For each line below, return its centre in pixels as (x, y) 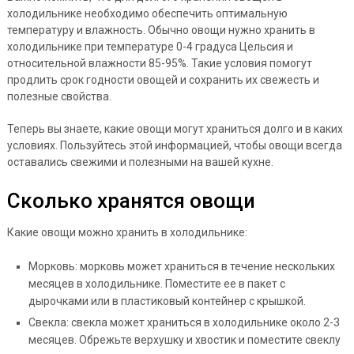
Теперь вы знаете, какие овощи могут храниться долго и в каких (175, 128)
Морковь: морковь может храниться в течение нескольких (181, 266)
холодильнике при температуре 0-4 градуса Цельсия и (150, 46)
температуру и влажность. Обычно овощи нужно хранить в (161, 30)
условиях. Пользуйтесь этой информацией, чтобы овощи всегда (174, 145)
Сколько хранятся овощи (131, 200)
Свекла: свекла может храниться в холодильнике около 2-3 (184, 322)
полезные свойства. (59, 96)
